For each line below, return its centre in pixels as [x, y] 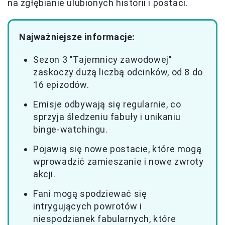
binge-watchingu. [71, 129]
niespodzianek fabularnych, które [105, 218]
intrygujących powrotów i [88, 206]
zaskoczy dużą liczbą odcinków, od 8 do [118, 72]
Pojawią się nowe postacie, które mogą [118, 149]
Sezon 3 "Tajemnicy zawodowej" [103, 59]
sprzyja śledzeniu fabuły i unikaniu [107, 117]
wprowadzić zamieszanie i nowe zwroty [119, 161]
